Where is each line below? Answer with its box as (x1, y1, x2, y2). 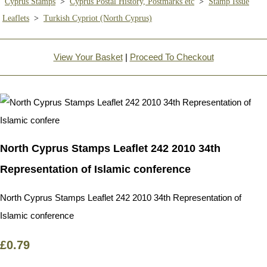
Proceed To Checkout (129, 51, 214, 62)
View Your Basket (53, 51, 123, 62)
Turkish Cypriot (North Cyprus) (44, 13, 152, 23)
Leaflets (2, 13, 29, 23)
